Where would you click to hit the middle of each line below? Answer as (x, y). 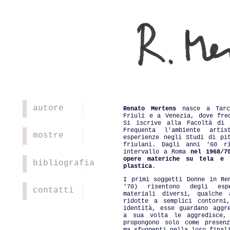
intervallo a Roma (157, 152)
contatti (53, 190)
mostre (48, 136)
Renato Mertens (150, 109)
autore (48, 108)
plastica (138, 166)
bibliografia (64, 163)
